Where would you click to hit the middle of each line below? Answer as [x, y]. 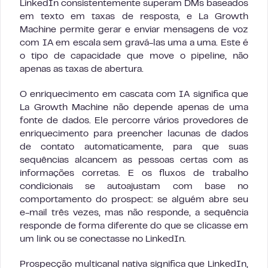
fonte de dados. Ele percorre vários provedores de [134, 121]
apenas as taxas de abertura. [82, 69]
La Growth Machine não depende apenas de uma [134, 107]
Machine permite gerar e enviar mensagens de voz [134, 30]
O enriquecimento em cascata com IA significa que [134, 94]
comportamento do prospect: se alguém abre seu [134, 200]
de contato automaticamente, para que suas [134, 147]
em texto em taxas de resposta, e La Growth [134, 16]
